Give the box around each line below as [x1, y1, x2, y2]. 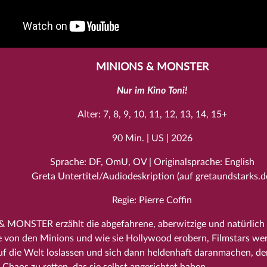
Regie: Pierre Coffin [112, 195, 192, 205]
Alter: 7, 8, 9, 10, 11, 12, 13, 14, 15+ [77, 109, 227, 119]
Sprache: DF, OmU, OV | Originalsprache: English [49, 157, 254, 167]
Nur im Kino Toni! [117, 85, 187, 95]
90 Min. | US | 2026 [111, 133, 193, 143]
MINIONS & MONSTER [95, 61, 209, 73]
